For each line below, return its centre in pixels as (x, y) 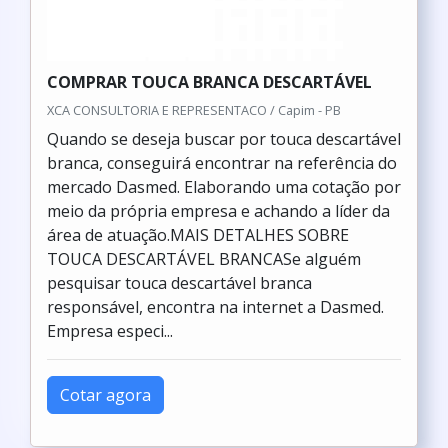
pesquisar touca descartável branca (179, 283)
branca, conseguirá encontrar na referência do (222, 163)
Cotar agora (105, 395)
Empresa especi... (110, 331)
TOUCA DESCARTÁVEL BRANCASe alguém (204, 259)
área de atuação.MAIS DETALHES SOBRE (198, 235)
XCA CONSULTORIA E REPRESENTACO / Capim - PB (194, 110)
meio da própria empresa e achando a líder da (218, 211)
